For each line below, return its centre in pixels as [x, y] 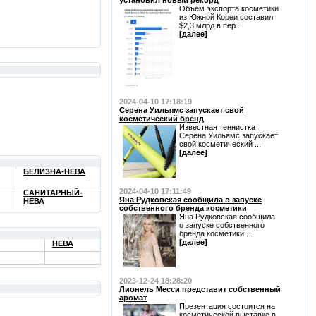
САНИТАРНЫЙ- [53, 193]
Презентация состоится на [227, 306]
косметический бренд [162, 119]
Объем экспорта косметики [229, 8]
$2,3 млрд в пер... [211, 25]
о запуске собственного [222, 225]
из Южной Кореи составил [226, 17]
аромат [133, 298]
